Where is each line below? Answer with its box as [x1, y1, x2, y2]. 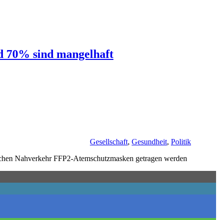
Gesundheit [132, 137, 167, 146]
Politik [171, 137, 191, 146]
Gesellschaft [90, 137, 128, 146]
